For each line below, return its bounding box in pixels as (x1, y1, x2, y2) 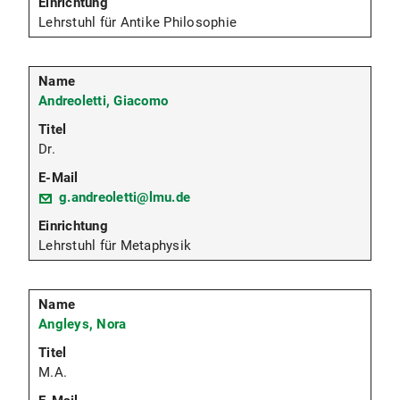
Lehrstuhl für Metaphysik (38, 237, 191, 254)
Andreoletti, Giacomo (38, 92, 168, 109)
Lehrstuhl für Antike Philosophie (38, 13, 237, 30)
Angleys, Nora (38, 315, 127, 332)
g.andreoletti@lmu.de (59, 188, 190, 205)
